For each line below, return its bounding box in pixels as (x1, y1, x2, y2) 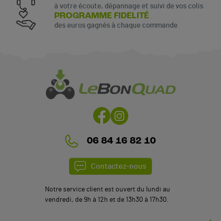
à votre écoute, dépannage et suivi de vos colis (54, 2, 203, 10)
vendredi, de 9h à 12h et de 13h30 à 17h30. (44, 196, 169, 204)
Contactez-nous (91, 162, 147, 171)
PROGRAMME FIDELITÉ (54, 11, 149, 21)
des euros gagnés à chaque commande (54, 22, 178, 30)
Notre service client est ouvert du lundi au (44, 186, 170, 193)
